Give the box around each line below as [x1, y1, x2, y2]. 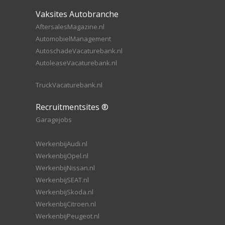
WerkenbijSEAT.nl [36, 175, 89, 184]
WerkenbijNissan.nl [36, 163, 95, 172]
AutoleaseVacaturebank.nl [36, 58, 117, 67]
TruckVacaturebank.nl [36, 80, 102, 89]
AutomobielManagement [36, 34, 111, 43]
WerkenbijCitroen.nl [36, 199, 96, 208]
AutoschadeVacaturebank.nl [36, 46, 123, 55]
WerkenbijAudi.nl [36, 139, 87, 148]
